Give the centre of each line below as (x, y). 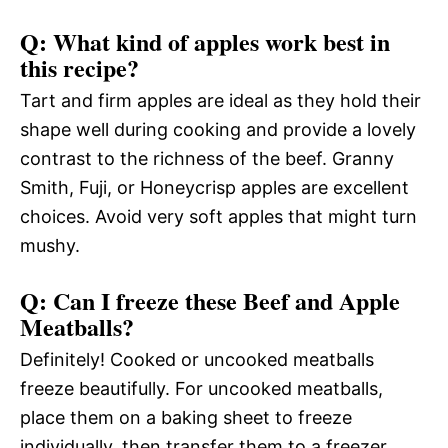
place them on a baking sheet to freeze (186, 418)
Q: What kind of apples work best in (205, 42)
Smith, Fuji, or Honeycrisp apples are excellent (214, 188)
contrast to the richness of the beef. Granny (207, 159)
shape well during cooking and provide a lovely (218, 130)
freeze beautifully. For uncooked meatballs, (201, 389)
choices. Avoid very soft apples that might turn (218, 217)
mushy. (50, 246)
